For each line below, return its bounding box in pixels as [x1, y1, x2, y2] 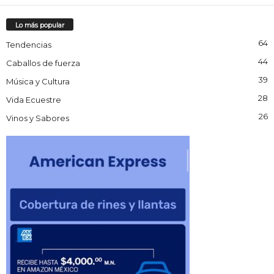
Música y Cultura [6, 76, 70, 86]
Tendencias [6, 39, 51, 50]
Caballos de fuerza [6, 57, 80, 68]
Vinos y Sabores [6, 113, 69, 123]
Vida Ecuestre [6, 94, 61, 105]
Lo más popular [15, 20, 64, 29]
